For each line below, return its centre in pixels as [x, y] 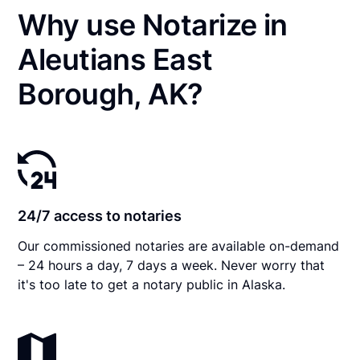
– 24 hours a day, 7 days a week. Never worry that [172, 265]
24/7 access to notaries [100, 215]
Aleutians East [115, 59]
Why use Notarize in [153, 25]
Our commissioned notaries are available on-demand [179, 245]
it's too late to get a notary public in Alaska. [152, 284]
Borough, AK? [110, 94]
